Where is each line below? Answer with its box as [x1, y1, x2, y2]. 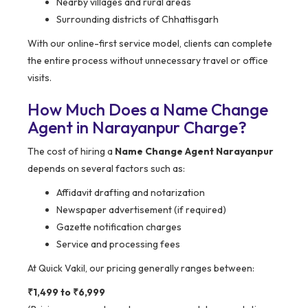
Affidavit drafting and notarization [56, 186, 205, 199]
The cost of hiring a [27, 145, 115, 158]
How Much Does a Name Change [27, 99, 268, 120]
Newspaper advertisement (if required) [56, 203, 226, 217]
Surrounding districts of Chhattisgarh [56, 13, 219, 26]
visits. [27, 71, 52, 85]
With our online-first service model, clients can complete [27, 37, 272, 50]
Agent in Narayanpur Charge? [27, 117, 247, 138]
